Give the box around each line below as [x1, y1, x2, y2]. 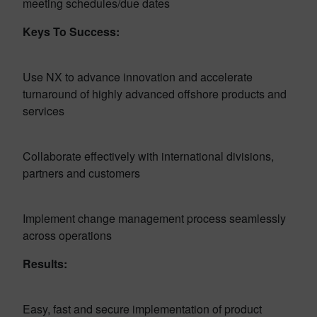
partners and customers [23, 164, 140, 181]
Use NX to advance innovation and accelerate [23, 68, 253, 85]
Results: [23, 255, 67, 272]
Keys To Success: [23, 23, 120, 40]
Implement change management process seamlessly [23, 209, 286, 226]
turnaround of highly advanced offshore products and [23, 85, 287, 102]
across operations [23, 226, 112, 243]
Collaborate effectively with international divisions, [23, 147, 274, 164]
